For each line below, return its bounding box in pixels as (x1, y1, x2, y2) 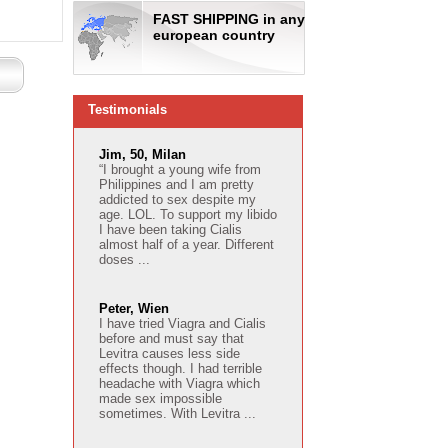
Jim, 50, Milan (99, 147, 186, 162)
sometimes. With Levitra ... (99, 406, 256, 421)
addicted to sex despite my (99, 192, 256, 207)
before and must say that (99, 331, 244, 346)
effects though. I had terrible (99, 361, 262, 376)
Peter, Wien (99, 301, 169, 316)
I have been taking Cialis (99, 222, 242, 237)
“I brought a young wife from (99, 162, 261, 177)
